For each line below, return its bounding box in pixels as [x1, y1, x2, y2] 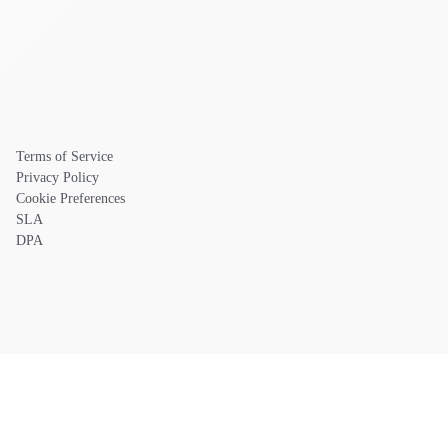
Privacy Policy [16, 170, 99, 186]
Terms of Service [16, 149, 113, 165]
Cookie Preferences [16, 191, 125, 207]
